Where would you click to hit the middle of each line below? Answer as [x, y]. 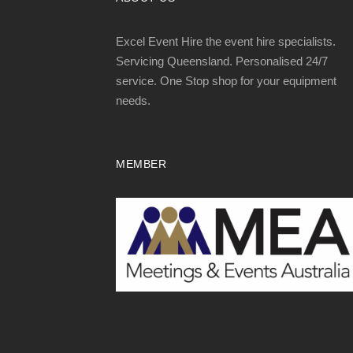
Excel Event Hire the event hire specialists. [226, 41]
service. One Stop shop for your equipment [226, 80]
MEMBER [141, 163]
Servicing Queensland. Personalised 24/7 [222, 61]
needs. [133, 100]
